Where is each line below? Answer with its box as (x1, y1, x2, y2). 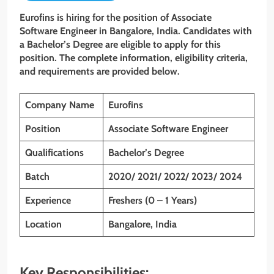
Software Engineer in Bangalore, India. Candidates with (20, 24, 252, 37)
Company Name (25, 98, 94, 111)
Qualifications (25, 146, 84, 158)
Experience (25, 194, 71, 206)
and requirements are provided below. (20, 65, 180, 77)
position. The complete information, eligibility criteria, (20, 51, 248, 64)
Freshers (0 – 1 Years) (108, 194, 197, 206)
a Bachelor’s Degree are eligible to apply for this (20, 38, 221, 50)
